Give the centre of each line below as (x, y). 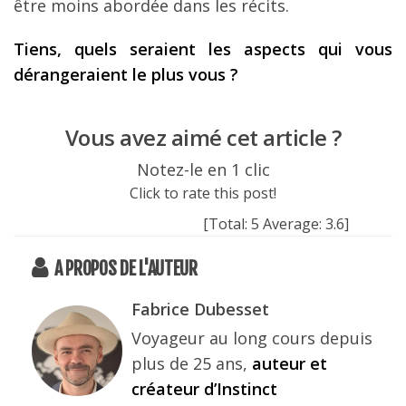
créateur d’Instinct (204, 389)
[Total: (227, 224)
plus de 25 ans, (192, 364)
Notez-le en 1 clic (203, 170)
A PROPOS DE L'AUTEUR (126, 269)
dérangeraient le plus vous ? (126, 75)
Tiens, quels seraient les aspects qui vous (203, 49)
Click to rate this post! (203, 193)
